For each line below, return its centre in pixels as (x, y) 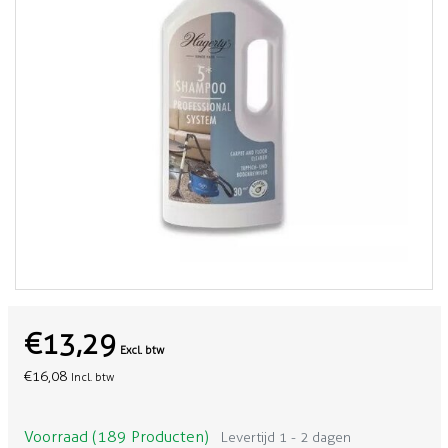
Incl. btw (92, 377)
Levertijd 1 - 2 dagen (285, 437)
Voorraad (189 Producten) (116, 436)
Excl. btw (141, 350)
